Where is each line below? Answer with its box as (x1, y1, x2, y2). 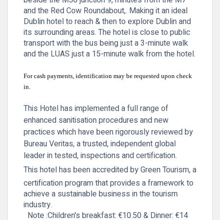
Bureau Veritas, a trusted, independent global (24, 138, 176, 150)
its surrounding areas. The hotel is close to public (24, 27, 190, 38)
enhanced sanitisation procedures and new (24, 114, 168, 126)
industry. (24, 198, 184, 211)
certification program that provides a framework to (24, 177, 193, 189)
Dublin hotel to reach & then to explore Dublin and (24, 16, 191, 27)
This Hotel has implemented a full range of (24, 103, 168, 114)
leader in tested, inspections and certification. (24, 150, 177, 162)
